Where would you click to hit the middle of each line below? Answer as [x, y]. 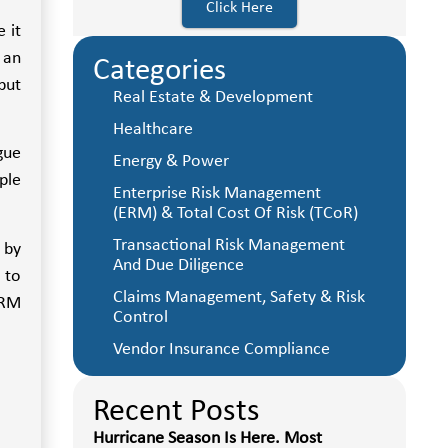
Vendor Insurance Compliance [221, 349]
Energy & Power [170, 161]
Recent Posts [176, 412]
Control [140, 317]
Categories [159, 71]
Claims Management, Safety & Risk [238, 297]
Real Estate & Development [212, 97]
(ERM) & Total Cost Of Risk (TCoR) [235, 213]
